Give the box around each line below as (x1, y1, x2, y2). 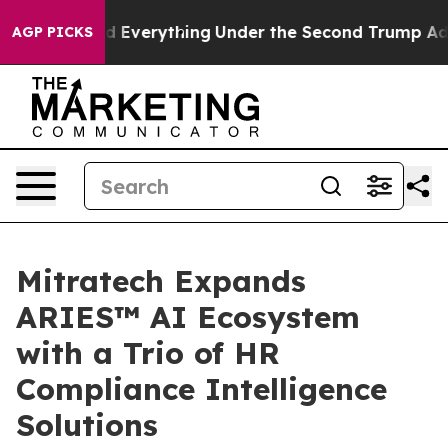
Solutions (16, 406, 158, 444)
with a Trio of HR (16, 334, 280, 372)
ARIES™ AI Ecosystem (16, 298, 360, 336)
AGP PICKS (12, 23, 93, 41)
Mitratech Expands (16, 262, 306, 300)
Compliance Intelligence (16, 370, 387, 408)
